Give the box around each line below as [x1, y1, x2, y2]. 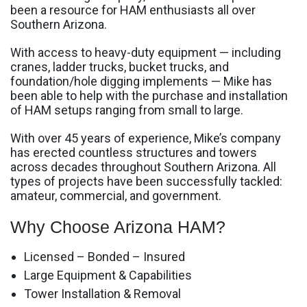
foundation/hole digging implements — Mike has [10, 73, 272, 88]
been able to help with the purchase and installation [10, 88, 288, 103]
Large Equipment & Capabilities [24, 267, 192, 282]
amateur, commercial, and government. [10, 188, 221, 203]
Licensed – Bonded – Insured [24, 249, 185, 264]
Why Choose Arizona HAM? [10, 217, 225, 236]
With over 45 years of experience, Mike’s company [10, 130, 281, 145]
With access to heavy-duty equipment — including [10, 45, 281, 60]
